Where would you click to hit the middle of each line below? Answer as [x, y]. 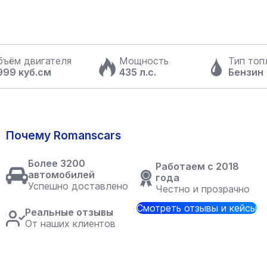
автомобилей [61, 175]
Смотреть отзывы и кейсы [197, 208]
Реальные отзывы [69, 212]
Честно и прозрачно [203, 189]
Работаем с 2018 [197, 166]
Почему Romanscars [63, 135]
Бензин [246, 72]
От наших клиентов [70, 223]
